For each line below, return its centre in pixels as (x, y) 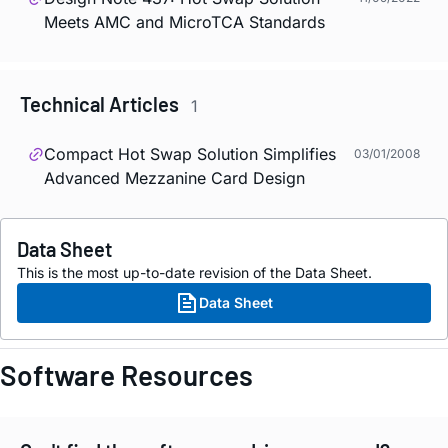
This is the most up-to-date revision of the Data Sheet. (194, 273)
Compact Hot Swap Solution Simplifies (190, 154)
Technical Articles (101, 103)
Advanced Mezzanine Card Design (174, 178)
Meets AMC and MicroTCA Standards (184, 21)
